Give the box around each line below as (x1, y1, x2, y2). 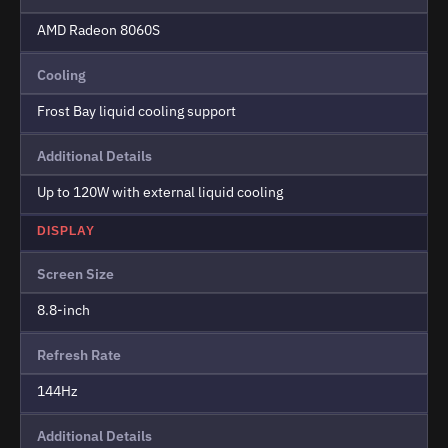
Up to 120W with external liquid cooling (37, 182, 283, 201)
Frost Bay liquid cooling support (37, 101, 236, 120)
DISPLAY (37, 223, 95, 238)
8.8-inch (37, 300, 90, 319)
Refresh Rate (37, 345, 121, 364)
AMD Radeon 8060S (37, 20, 160, 39)
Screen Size (37, 264, 114, 283)
